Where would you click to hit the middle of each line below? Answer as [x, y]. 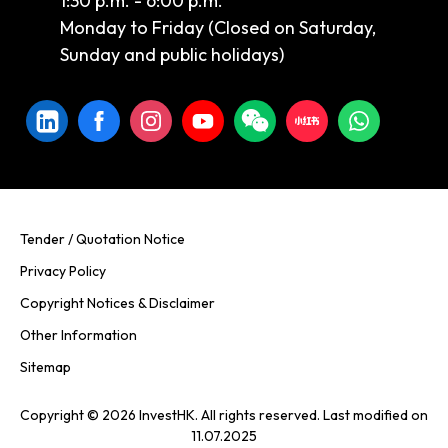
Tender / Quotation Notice [102, 239]
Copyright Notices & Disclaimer [117, 303]
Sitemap [45, 367]
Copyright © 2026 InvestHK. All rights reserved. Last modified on [224, 415]
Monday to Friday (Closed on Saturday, [218, 28]
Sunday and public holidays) [172, 55]
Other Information [78, 335]
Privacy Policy [63, 271]
